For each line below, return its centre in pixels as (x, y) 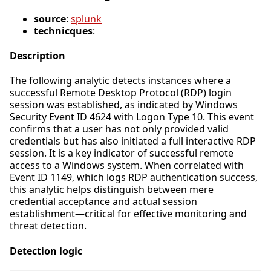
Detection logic (46, 251)
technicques (63, 31)
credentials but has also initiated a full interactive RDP (133, 141)
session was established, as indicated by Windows (124, 105)
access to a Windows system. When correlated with (127, 165)
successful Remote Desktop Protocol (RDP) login (121, 93)
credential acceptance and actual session (103, 202)
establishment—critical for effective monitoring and (128, 214)
